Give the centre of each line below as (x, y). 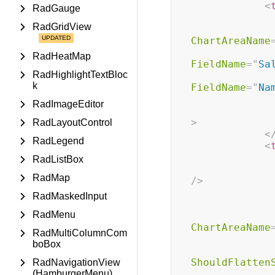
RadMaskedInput (70, 196)
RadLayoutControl (72, 122)
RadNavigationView (76, 262)
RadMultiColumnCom (80, 233)
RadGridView (62, 27)
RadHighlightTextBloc (80, 75)
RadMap (51, 178)
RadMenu (54, 215)
